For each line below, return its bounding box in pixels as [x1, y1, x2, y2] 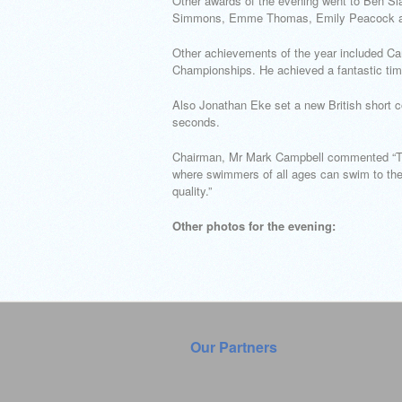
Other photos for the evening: [172, 217, 336, 234]
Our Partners [190, 336, 277, 357]
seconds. [172, 113, 220, 130]
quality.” [172, 182, 212, 199]
